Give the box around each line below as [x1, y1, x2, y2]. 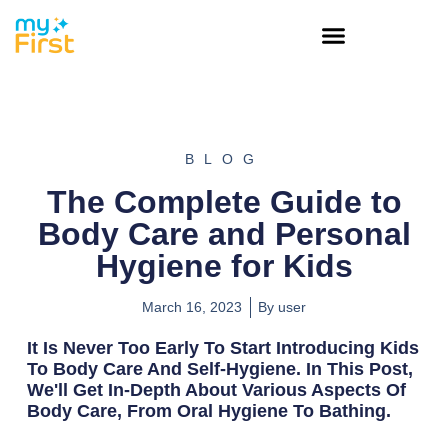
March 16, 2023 [142, 299, 242, 316]
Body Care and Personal [37, 215, 411, 252]
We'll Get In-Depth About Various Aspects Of [26, 380, 406, 401]
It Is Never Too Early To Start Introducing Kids [26, 338, 419, 359]
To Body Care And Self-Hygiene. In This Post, [26, 359, 413, 380]
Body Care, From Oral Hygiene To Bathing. [26, 401, 391, 422]
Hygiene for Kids [95, 247, 353, 284]
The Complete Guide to [46, 183, 402, 220]
